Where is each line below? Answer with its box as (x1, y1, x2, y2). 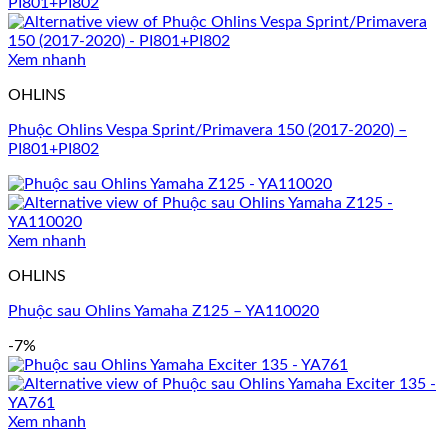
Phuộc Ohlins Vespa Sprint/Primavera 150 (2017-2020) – (8, 122, 407, 139)
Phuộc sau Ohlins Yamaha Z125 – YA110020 (8, 303, 319, 320)
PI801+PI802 (8, 141, 99, 158)
